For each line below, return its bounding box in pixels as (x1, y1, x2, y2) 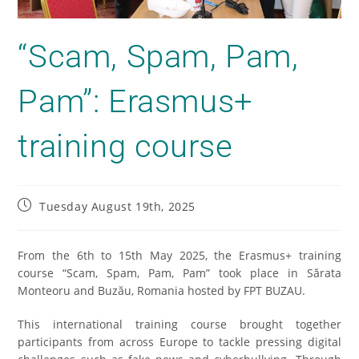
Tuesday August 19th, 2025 (39, 199, 196, 215)
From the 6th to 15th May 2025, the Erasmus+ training (18, 248, 341, 264)
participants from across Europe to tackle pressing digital (18, 334, 341, 350)
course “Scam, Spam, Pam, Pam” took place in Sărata (18, 265, 341, 281)
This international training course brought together (18, 317, 341, 333)
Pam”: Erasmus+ (18, 83, 253, 121)
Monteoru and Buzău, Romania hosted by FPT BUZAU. (18, 283, 306, 299)
